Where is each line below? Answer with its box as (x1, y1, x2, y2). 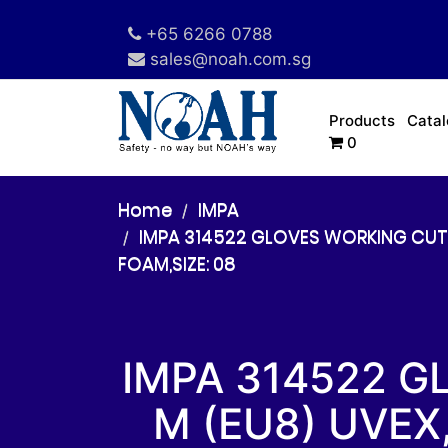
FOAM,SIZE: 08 (117, 251, 236, 276)
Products (329, 111, 396, 130)
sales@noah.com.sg (144, 49, 311, 69)
